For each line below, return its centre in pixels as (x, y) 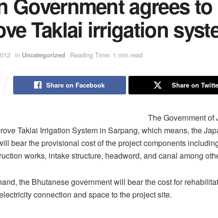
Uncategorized (44, 55)
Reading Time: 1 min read (106, 55)
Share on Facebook (76, 85)
